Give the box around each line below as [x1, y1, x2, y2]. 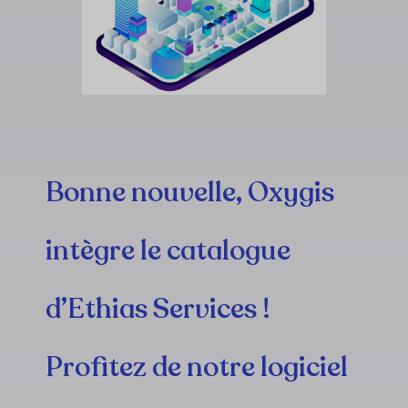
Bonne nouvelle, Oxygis [46, 174, 334, 212]
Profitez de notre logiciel [46, 349, 348, 387]
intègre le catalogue [46, 232, 291, 270]
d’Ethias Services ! [46, 291, 270, 329]
